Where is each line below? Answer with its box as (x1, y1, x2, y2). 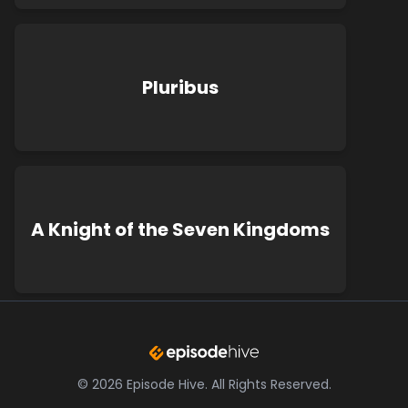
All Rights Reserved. (210, 374, 331, 393)
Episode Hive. (122, 374, 211, 393)
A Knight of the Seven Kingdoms (31, 217, 330, 242)
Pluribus (142, 75, 219, 100)
